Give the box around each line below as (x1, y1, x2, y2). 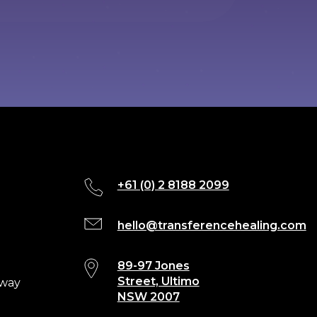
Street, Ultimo (117, 275, 200, 289)
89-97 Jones (117, 259, 190, 273)
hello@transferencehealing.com (117, 219, 306, 233)
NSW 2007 (117, 290, 180, 304)
